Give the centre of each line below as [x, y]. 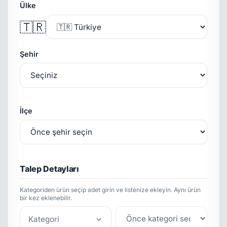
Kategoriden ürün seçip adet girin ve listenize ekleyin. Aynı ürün [110, 190]
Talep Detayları [49, 169]
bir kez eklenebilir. [46, 198]
